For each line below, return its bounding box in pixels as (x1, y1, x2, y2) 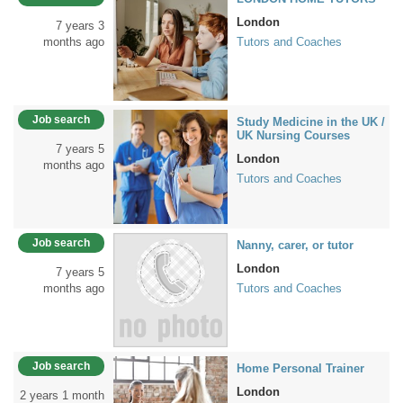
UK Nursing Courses (237, 129, 350, 142)
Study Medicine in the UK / (237, 115, 385, 129)
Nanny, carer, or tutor (237, 238, 354, 252)
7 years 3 (56, 19, 104, 32)
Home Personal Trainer (237, 362, 364, 375)
